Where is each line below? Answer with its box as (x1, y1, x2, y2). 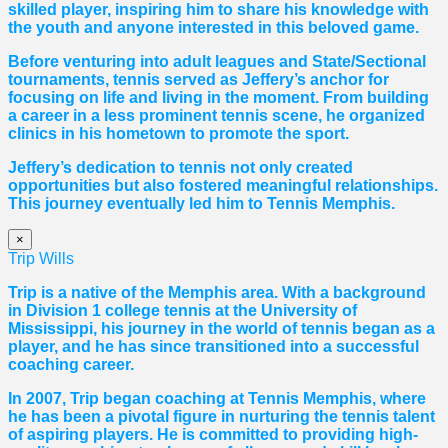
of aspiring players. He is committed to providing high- (8, 426, 418, 444)
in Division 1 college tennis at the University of (8, 302, 357, 320)
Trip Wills (8, 250, 74, 268)
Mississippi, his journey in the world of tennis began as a (8, 320, 435, 338)
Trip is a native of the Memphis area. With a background (8, 284, 426, 302)
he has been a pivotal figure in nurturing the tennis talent (8, 408, 435, 426)
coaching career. (8, 356, 134, 374)
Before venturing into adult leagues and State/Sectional (8, 53, 426, 71)
